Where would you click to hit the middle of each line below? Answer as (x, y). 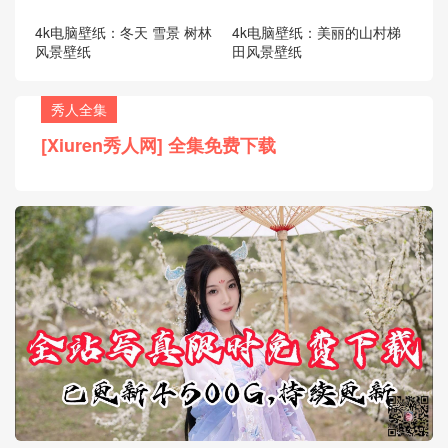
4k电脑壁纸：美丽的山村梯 (316, 31)
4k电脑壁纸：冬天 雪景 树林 (123, 31)
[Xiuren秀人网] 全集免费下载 (158, 144)
